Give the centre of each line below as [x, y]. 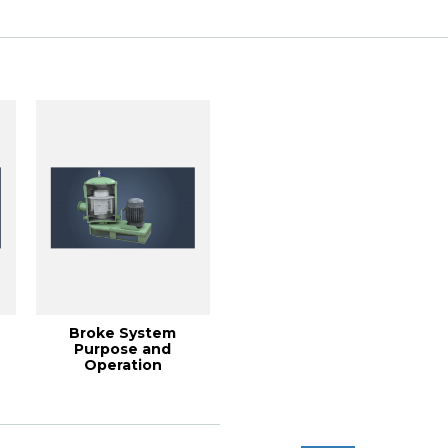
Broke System [123, 333]
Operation [122, 365]
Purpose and [123, 349]
